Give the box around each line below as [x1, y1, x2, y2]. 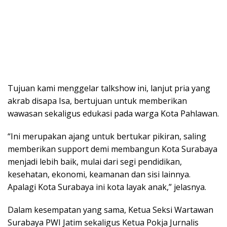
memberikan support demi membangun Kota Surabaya [8, 143, 217, 155]
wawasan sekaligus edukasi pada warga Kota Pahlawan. [8, 107, 219, 119]
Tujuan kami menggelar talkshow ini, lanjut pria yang [8, 82, 210, 94]
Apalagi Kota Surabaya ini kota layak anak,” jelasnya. [8, 181, 206, 193]
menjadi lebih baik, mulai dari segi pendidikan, [8, 156, 182, 167]
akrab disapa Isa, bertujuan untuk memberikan [8, 95, 187, 106]
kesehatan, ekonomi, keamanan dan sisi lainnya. [8, 168, 191, 180]
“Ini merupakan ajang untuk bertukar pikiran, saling [8, 130, 206, 142]
